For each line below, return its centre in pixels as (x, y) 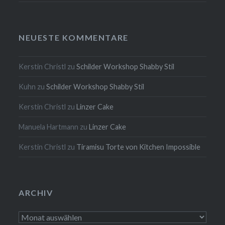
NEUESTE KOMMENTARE (74, 37)
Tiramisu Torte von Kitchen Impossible (139, 147)
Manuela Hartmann (49, 127)
